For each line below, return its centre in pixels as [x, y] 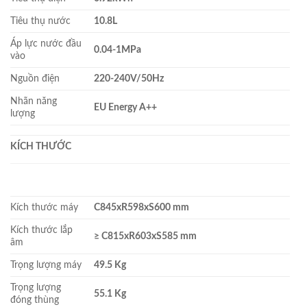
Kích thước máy [44, 207]
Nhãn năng [34, 101]
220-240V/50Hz [129, 78]
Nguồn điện [35, 78]
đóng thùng [35, 299]
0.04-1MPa [118, 49]
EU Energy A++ [126, 107]
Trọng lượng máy [46, 265]
